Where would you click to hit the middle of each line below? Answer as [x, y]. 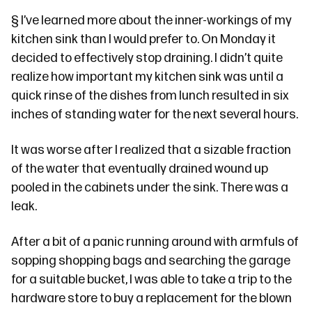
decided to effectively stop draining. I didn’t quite [147, 58]
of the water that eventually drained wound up [140, 169]
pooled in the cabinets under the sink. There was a [150, 188]
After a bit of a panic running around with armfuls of [155, 242]
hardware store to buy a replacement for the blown [151, 298]
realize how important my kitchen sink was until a [147, 77]
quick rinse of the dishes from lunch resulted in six [150, 96]
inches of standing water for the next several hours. [155, 115]
